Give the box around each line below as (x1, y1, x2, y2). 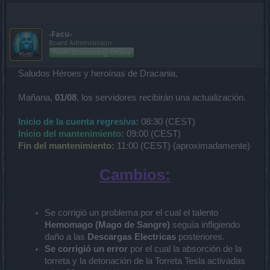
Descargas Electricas (87, 231, 176, 242)
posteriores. (176, 231, 225, 242)
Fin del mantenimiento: (18, 140, 115, 151)
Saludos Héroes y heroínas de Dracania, (18, 68, 178, 78)
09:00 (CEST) (124, 128, 181, 139)
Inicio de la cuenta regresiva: (18, 116, 139, 127)
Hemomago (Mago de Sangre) (45, 219, 170, 230)
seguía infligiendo (170, 219, 240, 230)
